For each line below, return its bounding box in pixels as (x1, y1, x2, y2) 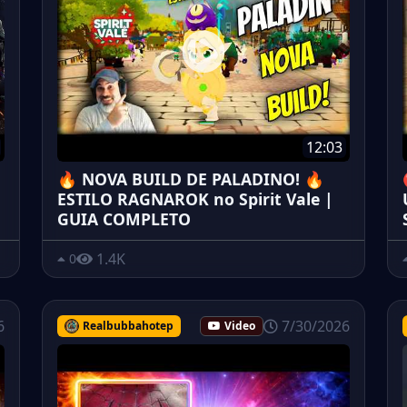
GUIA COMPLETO (57, 207, 191, 230)
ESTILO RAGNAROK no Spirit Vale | (57, 187, 333, 210)
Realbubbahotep (82, 317, 174, 333)
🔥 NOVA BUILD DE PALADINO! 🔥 (57, 167, 324, 190)
